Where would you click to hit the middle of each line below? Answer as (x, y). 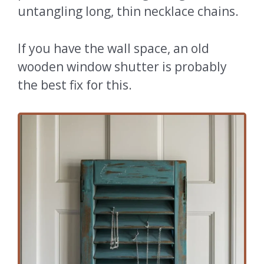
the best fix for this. (76, 85)
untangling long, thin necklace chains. (130, 11)
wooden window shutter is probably (122, 66)
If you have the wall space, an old (113, 48)
